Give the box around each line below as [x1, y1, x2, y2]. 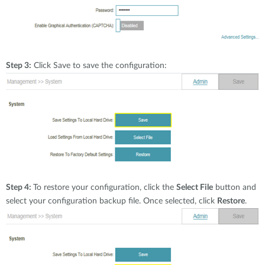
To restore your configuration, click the [33, 183, 176, 192]
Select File [176, 183, 213, 192]
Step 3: [6, 62, 31, 70]
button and [213, 183, 256, 192]
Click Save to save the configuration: [31, 62, 169, 70]
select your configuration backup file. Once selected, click [6, 197, 217, 205]
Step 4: [6, 183, 33, 192]
